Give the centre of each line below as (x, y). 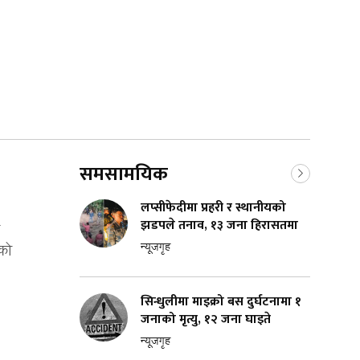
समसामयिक (124, 174)
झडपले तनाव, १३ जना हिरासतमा (219, 225)
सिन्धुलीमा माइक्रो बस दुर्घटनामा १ (221, 301)
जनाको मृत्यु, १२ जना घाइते (206, 319)
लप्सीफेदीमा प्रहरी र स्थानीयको (213, 207)
